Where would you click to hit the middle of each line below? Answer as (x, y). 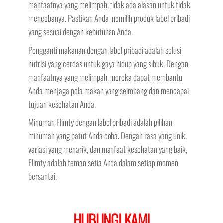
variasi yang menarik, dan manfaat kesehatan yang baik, (108, 149)
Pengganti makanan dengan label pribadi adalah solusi (105, 50)
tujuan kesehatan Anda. (62, 104)
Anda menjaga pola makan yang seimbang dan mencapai (108, 90)
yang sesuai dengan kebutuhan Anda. (80, 31)
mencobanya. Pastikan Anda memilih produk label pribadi (109, 18)
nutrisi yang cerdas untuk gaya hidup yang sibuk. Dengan (108, 63)
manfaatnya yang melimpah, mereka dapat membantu (105, 77)
